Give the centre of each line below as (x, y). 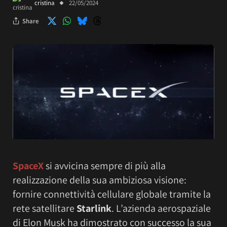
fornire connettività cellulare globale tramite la (112, 194)
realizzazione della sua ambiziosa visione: (100, 180)
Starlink (94, 209)
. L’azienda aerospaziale (161, 209)
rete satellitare (45, 209)
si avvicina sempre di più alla (105, 166)
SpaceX (28, 166)
